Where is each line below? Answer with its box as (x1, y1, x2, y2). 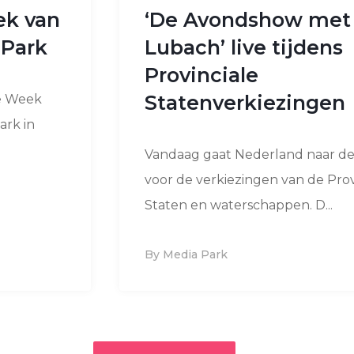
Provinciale (144, 62, 258, 87)
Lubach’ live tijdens (144, 35, 343, 59)
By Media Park (144, 247, 228, 262)
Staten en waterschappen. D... (144, 197, 333, 213)
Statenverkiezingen (144, 90, 345, 115)
